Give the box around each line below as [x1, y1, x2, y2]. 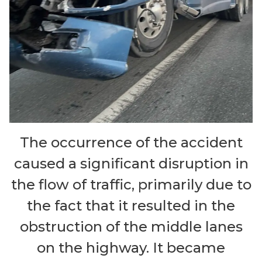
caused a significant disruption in [13, 155, 249, 173]
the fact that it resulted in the [27, 197, 235, 215]
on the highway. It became [37, 239, 225, 257]
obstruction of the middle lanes [19, 218, 243, 236]
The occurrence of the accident [19, 134, 243, 151]
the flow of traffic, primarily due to [11, 176, 251, 194]
